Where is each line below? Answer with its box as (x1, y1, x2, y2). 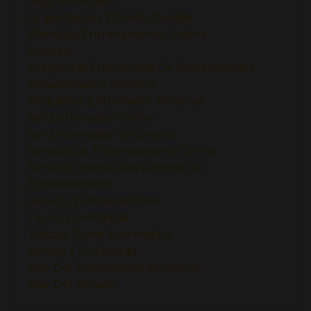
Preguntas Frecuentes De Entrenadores (28, 60, 253, 74)
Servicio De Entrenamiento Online (28, 144, 217, 158)
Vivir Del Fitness (28, 277, 114, 291)
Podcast (28, 44, 73, 58)
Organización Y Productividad (28, 10, 193, 24)
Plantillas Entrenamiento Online (28, 27, 207, 41)
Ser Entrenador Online (28, 110, 155, 124)
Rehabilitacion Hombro (28, 77, 155, 91)
